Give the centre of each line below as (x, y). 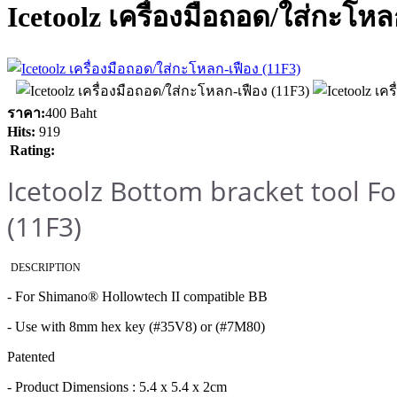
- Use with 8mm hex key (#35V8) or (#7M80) (136, 327)
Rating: (32, 151)
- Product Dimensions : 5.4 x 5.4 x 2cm (117, 387)
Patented (31, 357)
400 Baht (71, 113)
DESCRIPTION (46, 268)
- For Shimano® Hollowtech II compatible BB (137, 297)
